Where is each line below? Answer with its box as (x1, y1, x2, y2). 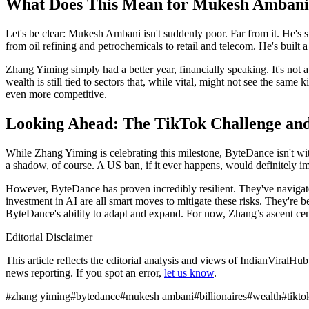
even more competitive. (6, 88, 107, 101)
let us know (164, 267, 214, 279)
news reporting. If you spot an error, (6, 267, 161, 279)
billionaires (199, 290, 247, 302)
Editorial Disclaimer (6, 231, 92, 243)
